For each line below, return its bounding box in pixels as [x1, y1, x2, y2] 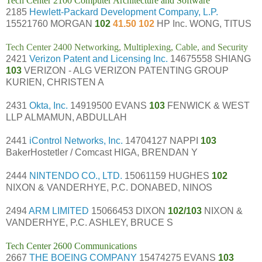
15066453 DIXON [89, 205, 168, 216]
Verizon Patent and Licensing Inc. [29, 53, 168, 64]
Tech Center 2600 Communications [6, 240, 137, 251]
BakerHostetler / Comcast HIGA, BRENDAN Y [6, 147, 198, 157]
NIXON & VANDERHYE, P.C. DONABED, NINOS [6, 182, 212, 192]
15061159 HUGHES [122, 170, 212, 181]
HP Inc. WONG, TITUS [157, 18, 251, 29]
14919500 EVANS [68, 100, 149, 111]
